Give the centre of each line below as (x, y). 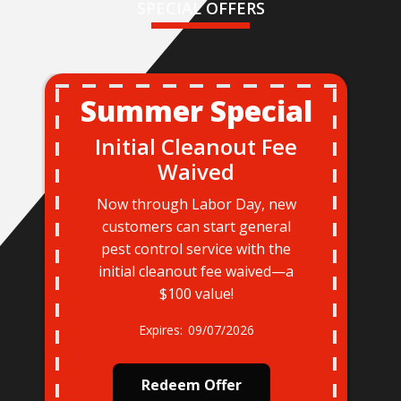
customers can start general (196, 227)
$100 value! (196, 294)
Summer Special (196, 111)
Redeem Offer (192, 385)
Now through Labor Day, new (196, 205)
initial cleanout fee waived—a (196, 272)
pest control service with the (196, 249)
